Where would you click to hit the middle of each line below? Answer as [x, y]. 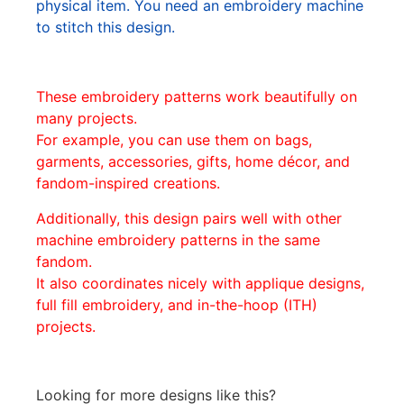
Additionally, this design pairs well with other [189, 218]
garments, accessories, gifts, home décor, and [193, 162]
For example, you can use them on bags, [174, 140]
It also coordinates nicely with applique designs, [200, 283]
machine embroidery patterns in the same [178, 239]
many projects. [87, 119]
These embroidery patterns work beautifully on [197, 97]
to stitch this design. [108, 28]
